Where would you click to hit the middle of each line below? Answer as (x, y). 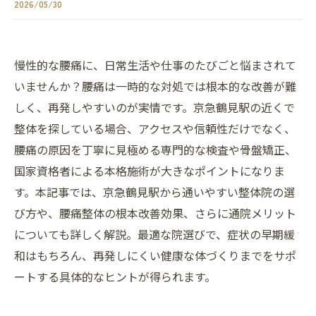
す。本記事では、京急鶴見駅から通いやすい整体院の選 (154, 192)
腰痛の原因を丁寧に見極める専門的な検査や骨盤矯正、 (155, 150)
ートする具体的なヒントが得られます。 (115, 276)
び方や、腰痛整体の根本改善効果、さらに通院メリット (155, 213)
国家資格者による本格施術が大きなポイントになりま (150, 171)
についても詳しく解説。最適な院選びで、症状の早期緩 (154, 234)
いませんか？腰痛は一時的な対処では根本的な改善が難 (155, 86)
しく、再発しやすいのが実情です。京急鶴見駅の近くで (154, 107)
